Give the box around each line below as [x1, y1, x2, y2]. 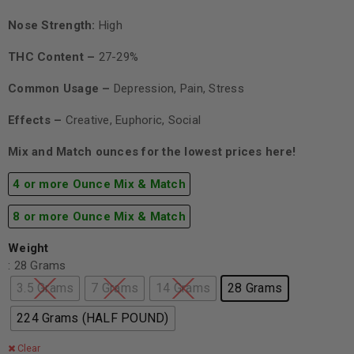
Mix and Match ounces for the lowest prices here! [8, 145, 296, 160]
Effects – [8, 113, 66, 128]
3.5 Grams [17, 281, 74, 296]
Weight [8, 241, 49, 256]
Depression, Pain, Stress [113, 81, 244, 96]
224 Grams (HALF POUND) [17, 311, 169, 326]
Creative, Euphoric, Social [65, 113, 201, 128]
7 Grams [91, 281, 138, 296]
